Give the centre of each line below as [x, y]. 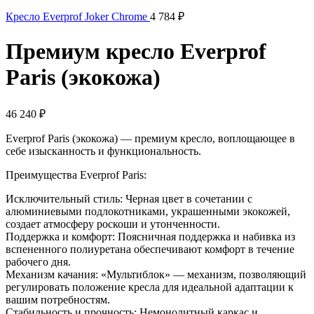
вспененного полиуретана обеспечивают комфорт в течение [150, 249]
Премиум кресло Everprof [136, 52]
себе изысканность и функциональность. [103, 151]
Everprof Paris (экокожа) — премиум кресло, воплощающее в [150, 138]
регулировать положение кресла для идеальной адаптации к [150, 287]
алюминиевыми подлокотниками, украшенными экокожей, [148, 211]
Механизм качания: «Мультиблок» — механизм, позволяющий [156, 274]
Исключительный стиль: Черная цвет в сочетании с [129, 198]
